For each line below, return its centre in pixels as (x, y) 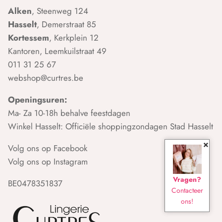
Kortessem (28, 38)
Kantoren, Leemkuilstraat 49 (57, 51)
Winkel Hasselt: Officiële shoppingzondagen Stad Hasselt (111, 127)
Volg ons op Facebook (48, 148)
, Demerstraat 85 (66, 25)
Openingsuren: (37, 100)
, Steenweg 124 (60, 11)
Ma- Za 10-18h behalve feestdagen (69, 113)
